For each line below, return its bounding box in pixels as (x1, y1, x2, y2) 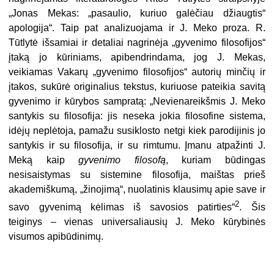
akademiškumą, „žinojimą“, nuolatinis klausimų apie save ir (9, 183, 265, 194)
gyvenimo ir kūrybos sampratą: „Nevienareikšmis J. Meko (9, 95, 265, 106)
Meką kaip (9, 154, 79, 165)
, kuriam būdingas (165, 154, 265, 165)
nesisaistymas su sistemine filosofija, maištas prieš (9, 169, 265, 180)
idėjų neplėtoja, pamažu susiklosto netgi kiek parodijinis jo (9, 125, 265, 136)
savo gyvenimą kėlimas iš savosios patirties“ (9, 202, 235, 213)
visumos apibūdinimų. (9, 231, 104, 242)
